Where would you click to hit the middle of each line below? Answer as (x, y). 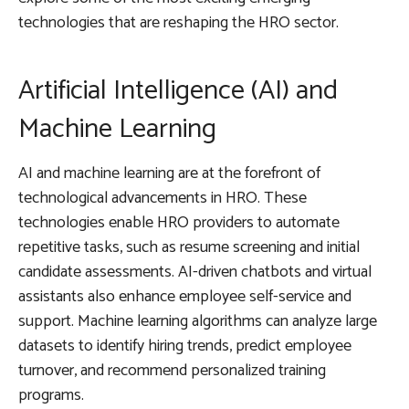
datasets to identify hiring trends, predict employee (185, 346)
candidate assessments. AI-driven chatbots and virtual (195, 272)
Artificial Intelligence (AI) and (178, 90)
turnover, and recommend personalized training (172, 370)
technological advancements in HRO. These (163, 198)
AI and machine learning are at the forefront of (169, 173)
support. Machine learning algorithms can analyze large (198, 321)
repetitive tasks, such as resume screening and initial (189, 247)
